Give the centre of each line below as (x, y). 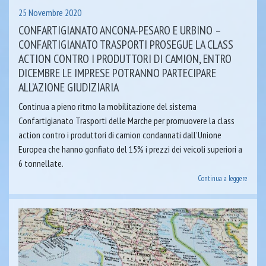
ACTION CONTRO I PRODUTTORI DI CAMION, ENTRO (125, 58)
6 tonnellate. (41, 163)
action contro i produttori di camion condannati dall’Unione (120, 134)
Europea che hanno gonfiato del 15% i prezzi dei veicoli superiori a (130, 149)
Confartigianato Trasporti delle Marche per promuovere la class (126, 120)
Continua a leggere (223, 178)
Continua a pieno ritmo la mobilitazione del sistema (107, 106)
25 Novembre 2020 (50, 12)
